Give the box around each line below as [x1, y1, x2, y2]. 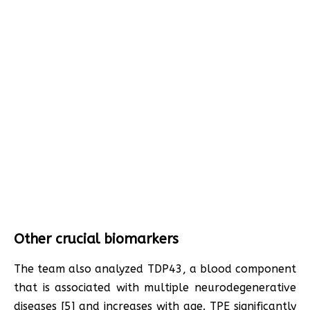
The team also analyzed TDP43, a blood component [14, 262, 296, 276]
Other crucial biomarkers [14, 231, 179, 248]
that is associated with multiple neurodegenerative [14, 281, 296, 295]
